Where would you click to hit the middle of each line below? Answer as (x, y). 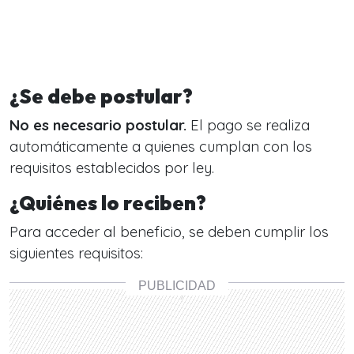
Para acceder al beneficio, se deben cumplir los (169, 232)
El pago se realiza (248, 125)
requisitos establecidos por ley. (112, 168)
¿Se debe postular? (101, 96)
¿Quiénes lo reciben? (108, 203)
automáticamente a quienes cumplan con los (161, 147)
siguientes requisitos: (76, 253)
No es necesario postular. (98, 125)
